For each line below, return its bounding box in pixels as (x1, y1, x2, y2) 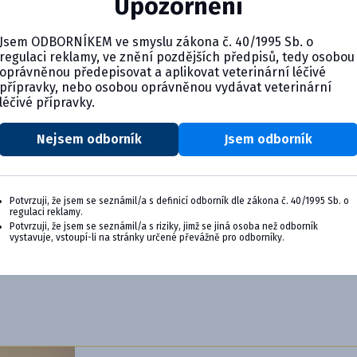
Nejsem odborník (36, 131, 142, 147)
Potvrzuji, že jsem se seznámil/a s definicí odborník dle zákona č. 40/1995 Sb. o (10, 194, 349, 206)
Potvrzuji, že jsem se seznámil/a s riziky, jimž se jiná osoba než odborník (10, 220, 318, 232)
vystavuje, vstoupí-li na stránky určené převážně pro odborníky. (10, 231, 284, 243)
